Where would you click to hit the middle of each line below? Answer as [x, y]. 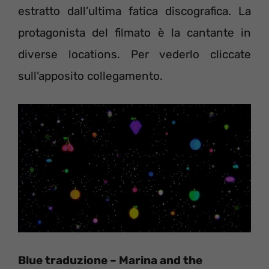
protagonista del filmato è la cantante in [134, 32]
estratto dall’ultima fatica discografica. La [134, 11]
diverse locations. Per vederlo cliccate [134, 54]
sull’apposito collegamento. [90, 76]
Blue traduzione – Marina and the [110, 260]
